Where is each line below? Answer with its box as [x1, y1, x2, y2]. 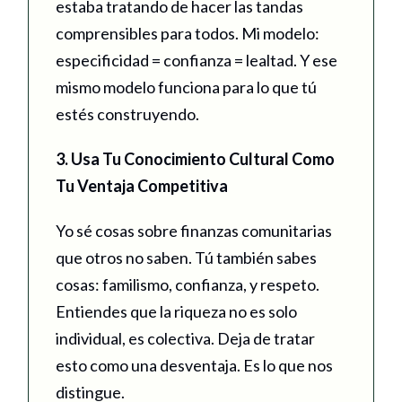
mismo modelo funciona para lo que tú [56, 77, 317, 98]
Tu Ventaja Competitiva [56, 176, 228, 197]
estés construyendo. [56, 104, 199, 125]
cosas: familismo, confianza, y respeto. [56, 275, 319, 295]
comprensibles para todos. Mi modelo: [56, 23, 319, 44]
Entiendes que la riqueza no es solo [56, 301, 297, 322]
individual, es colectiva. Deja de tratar [56, 328, 315, 349]
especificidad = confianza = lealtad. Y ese [56, 50, 337, 71]
